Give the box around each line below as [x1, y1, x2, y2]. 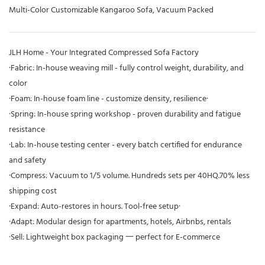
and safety [9, 154, 46, 168]
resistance [9, 123, 45, 137]
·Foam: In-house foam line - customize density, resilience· [9, 92, 208, 106]
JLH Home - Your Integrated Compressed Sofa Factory [9, 46, 199, 60]
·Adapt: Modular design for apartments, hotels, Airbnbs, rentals [9, 215, 231, 230]
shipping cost [9, 185, 57, 199]
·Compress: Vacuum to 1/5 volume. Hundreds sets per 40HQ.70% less [9, 169, 250, 183]
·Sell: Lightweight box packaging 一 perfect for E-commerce [9, 231, 220, 245]
